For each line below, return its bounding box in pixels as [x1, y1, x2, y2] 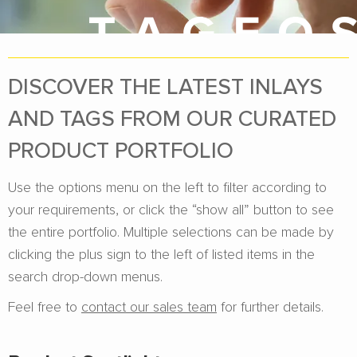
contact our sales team [81, 296, 217, 316]
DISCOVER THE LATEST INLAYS [8, 70, 323, 102]
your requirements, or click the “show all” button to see [8, 199, 334, 218]
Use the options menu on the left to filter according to [8, 177, 327, 196]
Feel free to [8, 296, 81, 316]
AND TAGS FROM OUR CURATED [8, 102, 336, 134]
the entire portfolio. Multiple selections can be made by [8, 222, 334, 241]
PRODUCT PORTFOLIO [8, 134, 233, 166]
